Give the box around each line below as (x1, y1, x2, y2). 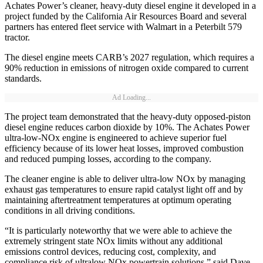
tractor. (5, 32, 30, 43)
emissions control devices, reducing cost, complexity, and (5, 247, 216, 257)
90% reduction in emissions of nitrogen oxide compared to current (5, 63, 248, 73)
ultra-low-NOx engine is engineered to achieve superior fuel (5, 133, 227, 143)
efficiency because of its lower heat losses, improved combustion (5, 143, 244, 154)
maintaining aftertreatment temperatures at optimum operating (5, 195, 231, 205)
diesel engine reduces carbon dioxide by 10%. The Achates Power (5, 122, 249, 133)
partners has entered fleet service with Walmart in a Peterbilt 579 (5, 22, 242, 32)
